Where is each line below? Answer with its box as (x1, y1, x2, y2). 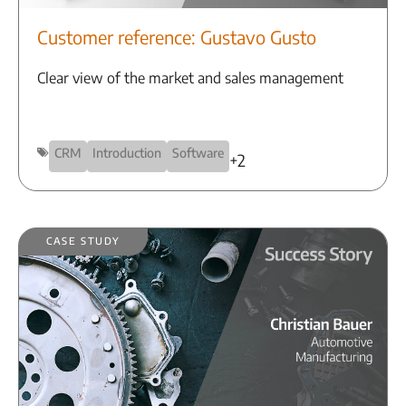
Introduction (92, 145, 161, 161)
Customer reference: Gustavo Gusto (37, 25, 316, 49)
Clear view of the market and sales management (37, 69, 343, 88)
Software (172, 145, 224, 161)
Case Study (46, 230, 121, 249)
